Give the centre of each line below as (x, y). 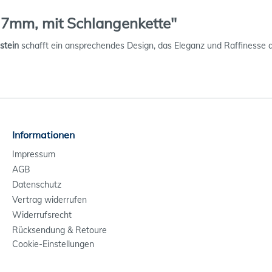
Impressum (34, 154)
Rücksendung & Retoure (59, 230)
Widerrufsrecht (42, 215)
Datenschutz (37, 185)
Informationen (43, 135)
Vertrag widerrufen (49, 200)
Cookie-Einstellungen (53, 244)
